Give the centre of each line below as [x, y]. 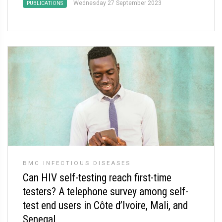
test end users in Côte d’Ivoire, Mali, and [105, 205]
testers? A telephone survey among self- [106, 192]
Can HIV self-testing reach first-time [97, 178]
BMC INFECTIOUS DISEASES [77, 163]
